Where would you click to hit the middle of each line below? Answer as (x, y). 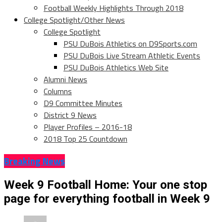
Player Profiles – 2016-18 (88, 127)
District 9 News (70, 115)
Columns (58, 91)
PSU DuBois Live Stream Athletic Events (132, 56)
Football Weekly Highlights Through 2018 (113, 8)
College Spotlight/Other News (74, 20)
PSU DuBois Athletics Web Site (116, 68)
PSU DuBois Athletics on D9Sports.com (130, 44)
